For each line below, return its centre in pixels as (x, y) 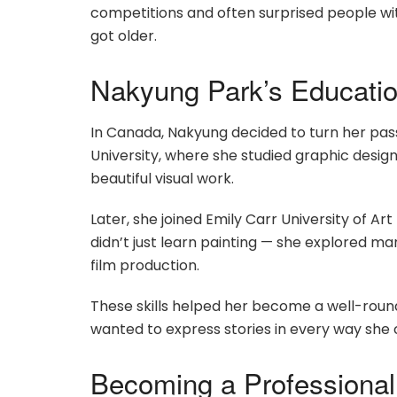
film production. (145, 266)
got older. (124, 35)
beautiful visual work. (162, 179)
